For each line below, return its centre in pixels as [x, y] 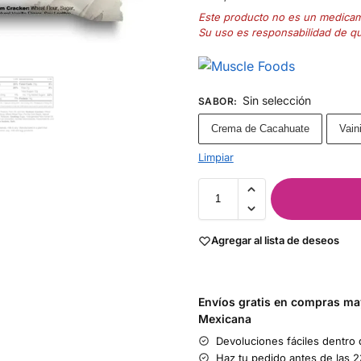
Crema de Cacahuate [260, 128]
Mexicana [224, 318]
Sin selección [277, 100]
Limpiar [216, 157]
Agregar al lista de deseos [275, 241]
